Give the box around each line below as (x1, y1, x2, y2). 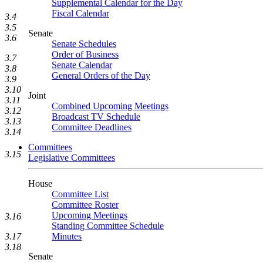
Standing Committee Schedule (52, 221, 164, 231)
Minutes (52, 231, 82, 241)
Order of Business (52, 49, 119, 59)
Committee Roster (52, 200, 119, 210)
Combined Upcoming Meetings (52, 101, 168, 111)
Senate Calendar (52, 60, 112, 70)
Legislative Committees (28, 153, 115, 163)
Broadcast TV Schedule (52, 112, 140, 122)
